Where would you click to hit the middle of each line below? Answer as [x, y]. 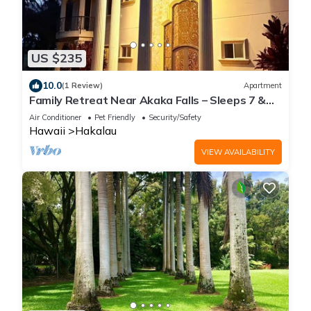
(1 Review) [82, 86]
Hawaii [47, 130]
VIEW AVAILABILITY [238, 152]
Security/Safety [175, 117]
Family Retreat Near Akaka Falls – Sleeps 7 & [148, 100]
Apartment [263, 86]
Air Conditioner [55, 117]
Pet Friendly [115, 117]
